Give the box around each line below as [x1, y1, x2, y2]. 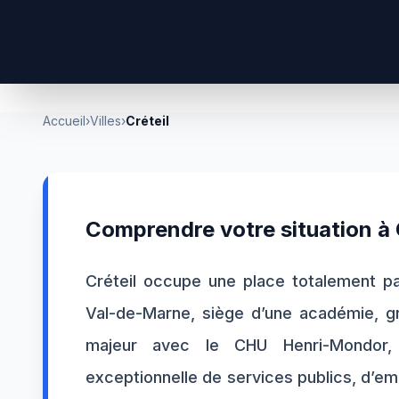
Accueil [43, 113, 85, 128]
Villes [90, 113, 121, 128]
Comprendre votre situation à [85, 216, 395, 242]
